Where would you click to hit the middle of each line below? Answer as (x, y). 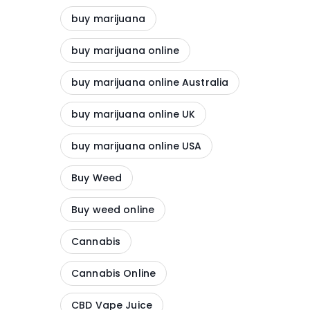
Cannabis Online (114, 273)
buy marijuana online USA (137, 146)
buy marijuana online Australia (150, 82)
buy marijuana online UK (134, 114)
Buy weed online (113, 210)
